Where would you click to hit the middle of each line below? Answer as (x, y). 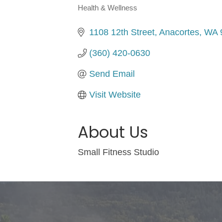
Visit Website (115, 94)
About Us (113, 132)
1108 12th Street (122, 32)
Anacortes (179, 32)
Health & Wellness (108, 7)
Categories (110, 15)
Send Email (112, 74)
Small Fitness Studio (118, 152)
